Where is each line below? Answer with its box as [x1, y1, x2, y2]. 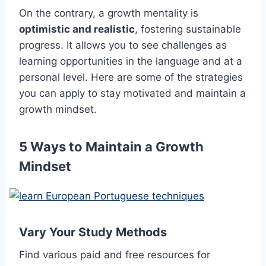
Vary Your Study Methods [19, 224, 167, 239]
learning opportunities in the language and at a [19, 55, 242, 68]
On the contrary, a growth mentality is [19, 7, 198, 20]
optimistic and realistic [19, 23, 135, 36]
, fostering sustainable [135, 23, 241, 36]
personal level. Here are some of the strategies [19, 71, 243, 84]
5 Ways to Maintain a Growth [19, 139, 204, 155]
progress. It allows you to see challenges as [19, 39, 227, 52]
